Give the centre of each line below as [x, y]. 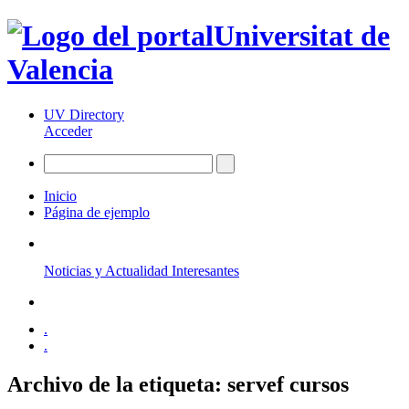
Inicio [60, 195]
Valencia [60, 70]
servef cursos [288, 384]
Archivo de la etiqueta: [117, 384]
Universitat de [302, 36]
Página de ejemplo [97, 212]
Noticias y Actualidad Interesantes [142, 270]
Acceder [68, 131]
